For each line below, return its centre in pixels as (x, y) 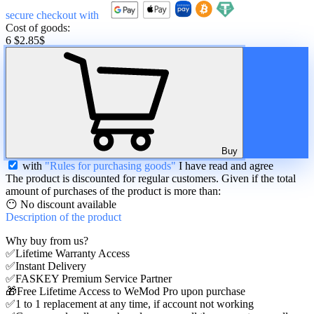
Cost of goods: (38, 27)
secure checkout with (52, 15)
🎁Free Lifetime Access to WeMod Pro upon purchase (125, 291)
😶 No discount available (61, 204)
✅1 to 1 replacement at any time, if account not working (130, 303)
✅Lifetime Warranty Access (68, 253)
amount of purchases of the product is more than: (113, 191)
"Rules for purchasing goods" (110, 165)
